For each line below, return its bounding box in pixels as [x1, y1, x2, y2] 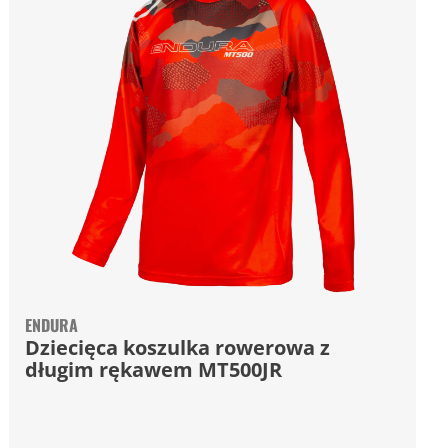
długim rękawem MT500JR [25, 356, 283, 383]
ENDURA [25, 313, 79, 337]
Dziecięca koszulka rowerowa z [25, 334, 331, 361]
